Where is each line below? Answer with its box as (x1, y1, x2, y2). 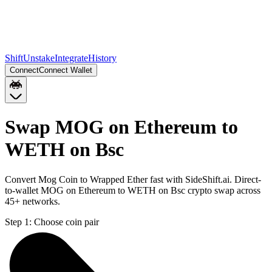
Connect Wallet (39, 66, 92, 75)
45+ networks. (5, 195, 60, 206)
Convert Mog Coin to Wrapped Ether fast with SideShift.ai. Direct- (5, 174, 261, 185)
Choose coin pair (34, 216, 99, 227)
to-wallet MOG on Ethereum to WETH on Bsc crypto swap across (5, 185, 260, 195)
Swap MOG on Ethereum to (5, 116, 238, 138)
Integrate (55, 53, 88, 63)
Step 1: (5, 216, 32, 227)
